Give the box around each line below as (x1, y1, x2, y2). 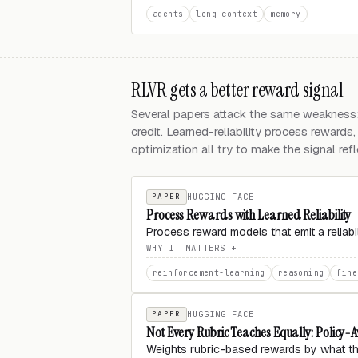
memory (270, 9, 301, 19)
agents (153, 9, 184, 19)
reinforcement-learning (153, 268, 265, 278)
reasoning (277, 268, 324, 278)
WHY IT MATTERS (146, 242, 225, 253)
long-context (196, 9, 258, 19)
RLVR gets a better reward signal (131, 78, 344, 102)
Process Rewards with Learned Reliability (146, 205, 352, 225)
